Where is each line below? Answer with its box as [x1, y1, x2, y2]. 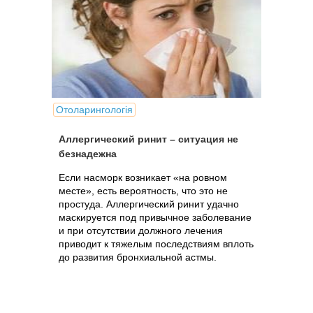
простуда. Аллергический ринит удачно [59, 198, 239, 210]
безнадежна [59, 148, 117, 159]
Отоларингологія [56, 104, 133, 115]
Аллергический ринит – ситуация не [59, 133, 238, 145]
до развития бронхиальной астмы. [59, 252, 217, 263]
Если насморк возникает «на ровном [59, 172, 227, 183]
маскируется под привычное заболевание [59, 212, 252, 223]
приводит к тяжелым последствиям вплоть [59, 238, 254, 249]
